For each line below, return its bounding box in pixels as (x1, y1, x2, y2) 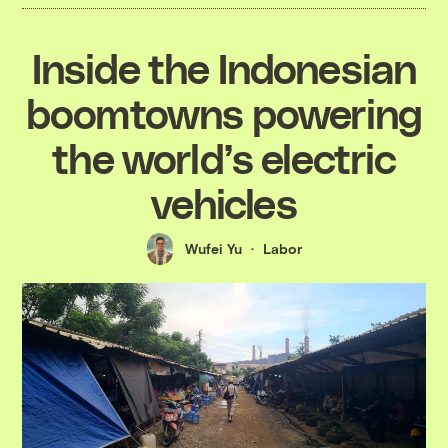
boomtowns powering (25, 86, 423, 137)
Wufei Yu (184, 240, 242, 258)
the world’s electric (52, 131, 396, 182)
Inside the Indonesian (31, 41, 417, 92)
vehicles (151, 176, 297, 227)
